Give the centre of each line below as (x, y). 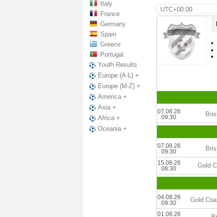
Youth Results (117, 65)
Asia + (107, 108)
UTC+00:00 (176, 9)
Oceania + (112, 129)
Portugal (112, 54)
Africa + (109, 118)
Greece (110, 44)
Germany (113, 24)
